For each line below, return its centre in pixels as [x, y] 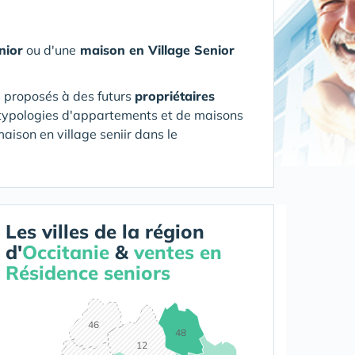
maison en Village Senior [155, 50]
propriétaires [175, 96]
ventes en [178, 252]
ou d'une [50, 50]
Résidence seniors [88, 273]
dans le [156, 134]
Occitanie [66, 252]
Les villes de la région [105, 231]
